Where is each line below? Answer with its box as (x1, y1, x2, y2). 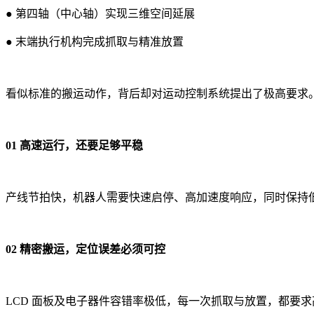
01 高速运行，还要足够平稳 (6, 139, 143, 151)
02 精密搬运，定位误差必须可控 (6, 243, 165, 255)
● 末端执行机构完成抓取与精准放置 (6, 35, 184, 48)
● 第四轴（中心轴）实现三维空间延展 (6, 7, 195, 20)
